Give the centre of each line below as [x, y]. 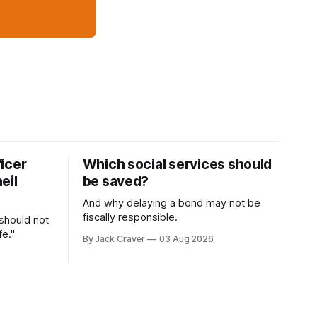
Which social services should [177, 164]
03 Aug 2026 [186, 238]
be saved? [116, 181]
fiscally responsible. [130, 217]
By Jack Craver [114, 238]
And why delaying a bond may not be [171, 203]
